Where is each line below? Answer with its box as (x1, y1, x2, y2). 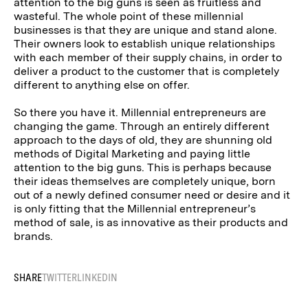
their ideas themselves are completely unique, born (14, 175, 276, 188)
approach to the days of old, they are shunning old (14, 133, 273, 147)
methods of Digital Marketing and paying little (14, 147, 251, 161)
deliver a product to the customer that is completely (14, 65, 280, 78)
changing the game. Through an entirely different (14, 120, 270, 133)
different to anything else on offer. (14, 78, 190, 92)
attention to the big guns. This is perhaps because (14, 161, 272, 175)
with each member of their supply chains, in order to (14, 51, 283, 65)
